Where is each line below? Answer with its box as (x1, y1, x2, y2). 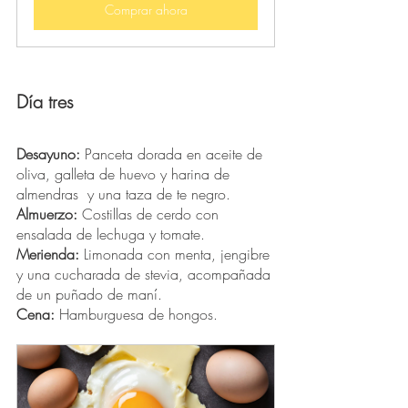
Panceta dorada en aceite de (80, 144, 267, 165)
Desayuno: (16, 144, 80, 165)
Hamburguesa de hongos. (55, 304, 222, 325)
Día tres (16, 89, 74, 115)
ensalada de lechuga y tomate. (16, 224, 209, 245)
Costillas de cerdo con (77, 204, 223, 225)
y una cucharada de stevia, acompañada (16, 264, 275, 285)
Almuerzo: (16, 204, 77, 225)
